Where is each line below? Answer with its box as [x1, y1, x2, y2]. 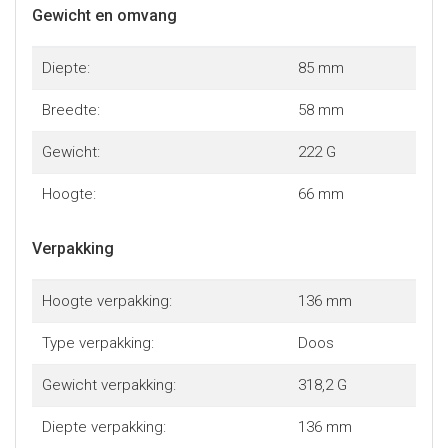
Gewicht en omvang [32, 6, 177, 25]
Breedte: [41, 101, 100, 119]
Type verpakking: [41, 334, 154, 352]
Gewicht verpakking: [41, 376, 176, 394]
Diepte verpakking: [41, 418, 166, 436]
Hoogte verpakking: [41, 292, 172, 310]
